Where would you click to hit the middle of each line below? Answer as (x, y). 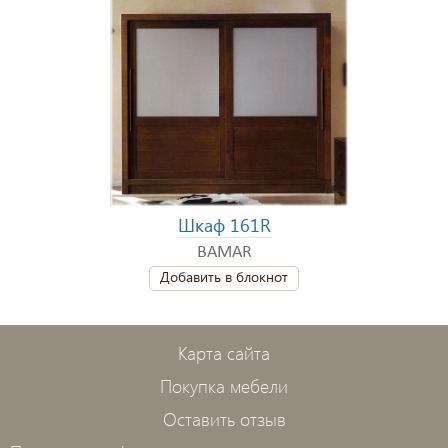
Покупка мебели (224, 385)
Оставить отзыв (224, 418)
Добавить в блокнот (224, 276)
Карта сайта (224, 352)
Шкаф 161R (224, 224)
